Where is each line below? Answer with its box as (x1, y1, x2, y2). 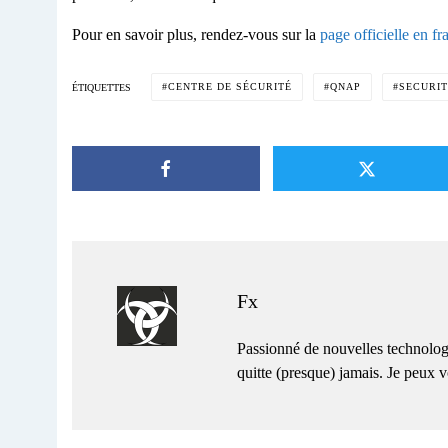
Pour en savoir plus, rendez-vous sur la (72, 26, 320, 44)
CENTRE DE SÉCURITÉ (168, 81, 292, 93)
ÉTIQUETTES (72, 81, 131, 93)
